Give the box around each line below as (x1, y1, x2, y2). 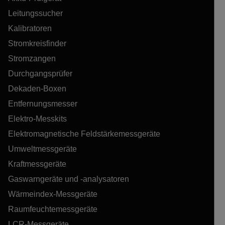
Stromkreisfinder (8, 39, 66, 48)
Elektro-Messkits (8, 115, 67, 124)
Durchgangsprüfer (8, 69, 72, 78)
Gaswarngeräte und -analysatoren (8, 175, 129, 184)
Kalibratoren (8, 24, 52, 33)
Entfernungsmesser (8, 99, 77, 108)
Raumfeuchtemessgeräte (8, 205, 97, 214)
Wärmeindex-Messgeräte (8, 190, 97, 199)
